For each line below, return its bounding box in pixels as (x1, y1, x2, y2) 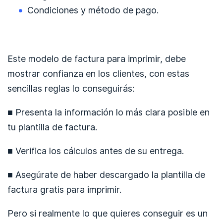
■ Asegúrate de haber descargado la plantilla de (7, 169, 205, 180)
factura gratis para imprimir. (7, 184, 121, 195)
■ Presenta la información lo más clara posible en (7, 107, 210, 117)
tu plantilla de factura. (7, 122, 97, 132)
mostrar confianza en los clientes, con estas (7, 68, 189, 79)
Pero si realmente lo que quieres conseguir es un (7, 208, 208, 219)
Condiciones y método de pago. (27, 5, 159, 15)
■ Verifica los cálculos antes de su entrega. (7, 146, 184, 156)
